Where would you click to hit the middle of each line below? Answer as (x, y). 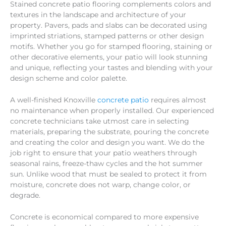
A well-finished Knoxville (54, 100)
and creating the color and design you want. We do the (107, 143)
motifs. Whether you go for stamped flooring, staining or (111, 47)
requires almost (178, 100)
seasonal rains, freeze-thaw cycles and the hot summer (106, 164)
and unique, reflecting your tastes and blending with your (111, 68)
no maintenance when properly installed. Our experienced (112, 111)
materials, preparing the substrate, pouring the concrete (109, 132)
